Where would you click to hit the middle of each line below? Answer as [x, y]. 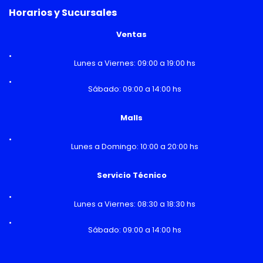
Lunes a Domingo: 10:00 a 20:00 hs [134, 146]
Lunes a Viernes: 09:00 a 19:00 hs [134, 63]
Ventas [131, 34]
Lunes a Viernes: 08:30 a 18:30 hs [134, 204]
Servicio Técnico [131, 175]
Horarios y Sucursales [63, 12]
